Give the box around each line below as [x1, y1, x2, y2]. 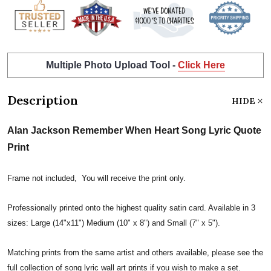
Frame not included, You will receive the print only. [7, 173, 186, 183]
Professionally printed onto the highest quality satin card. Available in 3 [7, 203, 255, 212]
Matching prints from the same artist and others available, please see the [7, 247, 263, 257]
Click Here [178, 59, 225, 70]
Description [7, 92, 78, 108]
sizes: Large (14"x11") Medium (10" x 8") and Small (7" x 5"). [7, 218, 220, 227]
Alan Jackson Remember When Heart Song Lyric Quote [7, 125, 261, 135]
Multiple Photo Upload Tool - [46, 59, 178, 70]
